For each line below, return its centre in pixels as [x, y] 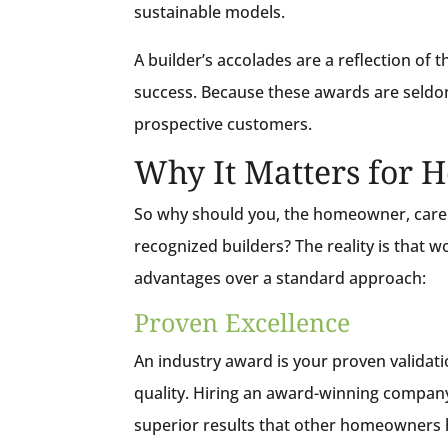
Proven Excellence [242, 321]
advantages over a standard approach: [280, 277]
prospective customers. [223, 123]
